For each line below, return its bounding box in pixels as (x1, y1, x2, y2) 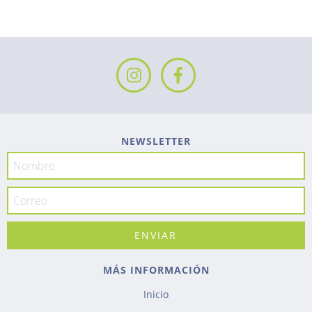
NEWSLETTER (121, 134, 191, 148)
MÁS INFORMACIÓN (102, 263, 210, 276)
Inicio (143, 287, 169, 301)
